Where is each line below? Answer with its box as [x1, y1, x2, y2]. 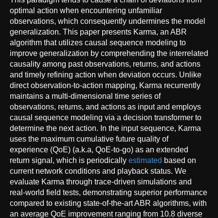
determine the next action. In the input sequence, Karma [10, 124, 201, 132]
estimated [128, 156, 162, 164]
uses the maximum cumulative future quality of [10, 134, 168, 143]
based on [162, 156, 196, 164]
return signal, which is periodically [10, 156, 128, 164]
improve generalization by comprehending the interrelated [10, 49, 208, 57]
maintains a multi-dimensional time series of [10, 91, 161, 100]
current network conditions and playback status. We [10, 166, 186, 175]
